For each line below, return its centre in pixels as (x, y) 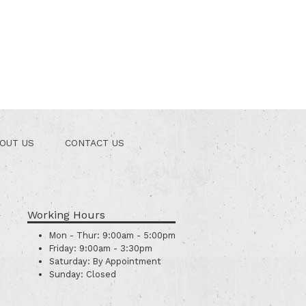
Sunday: (66, 274)
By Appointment (125, 261)
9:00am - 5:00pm (137, 235)
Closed (99, 274)
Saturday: (69, 261)
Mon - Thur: (74, 235)
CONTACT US (94, 143)
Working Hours (66, 215)
